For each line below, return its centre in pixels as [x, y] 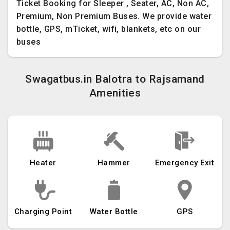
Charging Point [43, 212]
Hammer [114, 163]
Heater [43, 163]
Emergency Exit [185, 163]
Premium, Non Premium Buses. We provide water [114, 16]
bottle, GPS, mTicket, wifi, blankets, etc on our [109, 29]
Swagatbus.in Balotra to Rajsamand [115, 79]
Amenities [115, 93]
